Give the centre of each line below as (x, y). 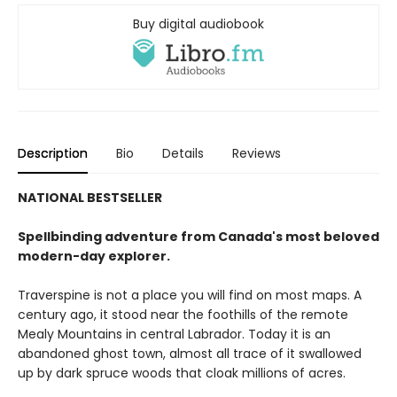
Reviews (257, 154)
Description (53, 154)
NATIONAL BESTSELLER (90, 198)
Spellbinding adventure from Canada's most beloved (198, 237)
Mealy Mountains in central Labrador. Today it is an (174, 335)
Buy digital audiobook (198, 24)
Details (183, 154)
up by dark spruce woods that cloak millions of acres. (182, 374)
